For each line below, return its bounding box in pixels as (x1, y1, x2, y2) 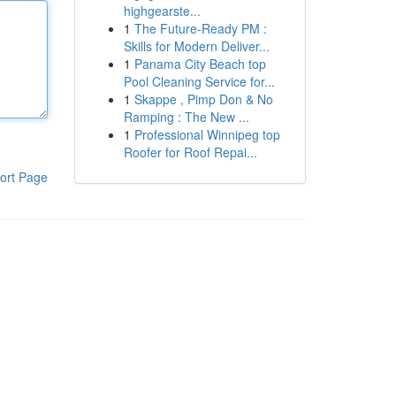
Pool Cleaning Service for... (123, 72, 275, 90)
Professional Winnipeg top (133, 126, 280, 143)
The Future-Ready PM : (133, 19, 267, 37)
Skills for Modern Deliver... (123, 37, 270, 55)
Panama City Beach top (133, 55, 266, 72)
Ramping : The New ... (123, 108, 249, 126)
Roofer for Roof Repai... (123, 143, 257, 161)
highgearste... (123, 2, 201, 19)
